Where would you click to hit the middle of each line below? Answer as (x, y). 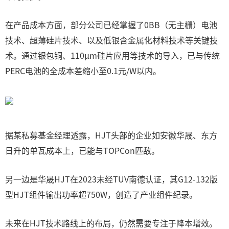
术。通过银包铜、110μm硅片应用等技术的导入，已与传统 (112, 55)
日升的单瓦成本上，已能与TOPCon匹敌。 (82, 150)
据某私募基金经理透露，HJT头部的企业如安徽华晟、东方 (111, 135)
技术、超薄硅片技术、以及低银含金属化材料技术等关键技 (111, 40)
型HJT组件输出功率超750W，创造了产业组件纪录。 (101, 194)
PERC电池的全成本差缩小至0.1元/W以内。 (83, 71)
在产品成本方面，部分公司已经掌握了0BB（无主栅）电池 (111, 25)
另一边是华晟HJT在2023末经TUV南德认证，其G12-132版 (111, 179)
